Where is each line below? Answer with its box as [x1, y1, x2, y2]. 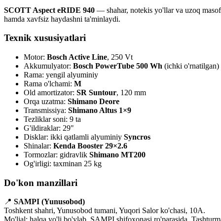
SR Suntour [76, 88, 116, 97]
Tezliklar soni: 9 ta [24, 115, 81, 123]
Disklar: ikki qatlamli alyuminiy [24, 133, 124, 141]
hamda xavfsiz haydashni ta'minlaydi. [4, 14, 120, 23]
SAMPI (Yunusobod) [14, 197, 85, 206]
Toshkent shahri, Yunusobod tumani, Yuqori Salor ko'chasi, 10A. [4, 206, 205, 215]
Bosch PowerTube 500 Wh [73, 62, 162, 70]
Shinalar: [24, 142, 53, 150]
